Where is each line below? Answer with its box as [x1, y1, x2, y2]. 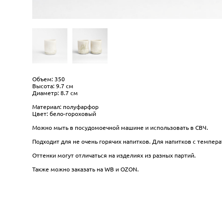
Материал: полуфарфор [32, 103, 100, 111]
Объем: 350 [32, 75, 65, 83]
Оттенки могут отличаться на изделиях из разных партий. [32, 152, 197, 159]
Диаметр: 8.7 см [32, 89, 78, 97]
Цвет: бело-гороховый [32, 110, 96, 117]
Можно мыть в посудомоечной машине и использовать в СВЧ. [32, 124, 208, 131]
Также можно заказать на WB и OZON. [32, 166, 139, 173]
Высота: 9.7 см [32, 82, 73, 90]
